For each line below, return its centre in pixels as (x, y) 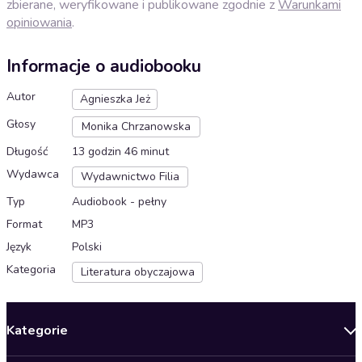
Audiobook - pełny (119, 202)
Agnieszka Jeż (115, 99)
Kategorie (37, 331)
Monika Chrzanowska (136, 127)
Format (24, 225)
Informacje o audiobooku (104, 67)
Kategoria (31, 270)
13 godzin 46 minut (120, 152)
